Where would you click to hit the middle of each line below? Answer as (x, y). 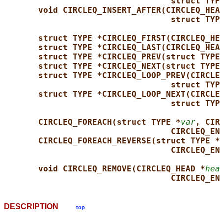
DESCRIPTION (40, 207)
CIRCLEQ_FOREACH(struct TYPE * (110, 122)
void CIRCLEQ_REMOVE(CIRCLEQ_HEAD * (122, 169)
